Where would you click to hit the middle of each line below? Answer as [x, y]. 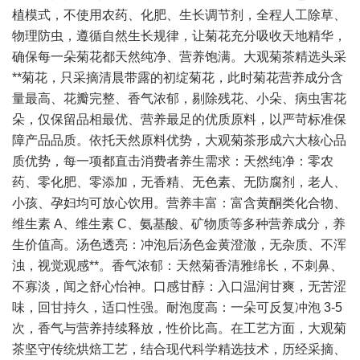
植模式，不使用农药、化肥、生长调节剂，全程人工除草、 [179, 15]
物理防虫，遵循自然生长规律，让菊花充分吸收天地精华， [179, 36]
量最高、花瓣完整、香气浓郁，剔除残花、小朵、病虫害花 [179, 98]
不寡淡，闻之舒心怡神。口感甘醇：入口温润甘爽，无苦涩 [179, 286]
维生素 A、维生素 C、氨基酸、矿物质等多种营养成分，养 [179, 224]
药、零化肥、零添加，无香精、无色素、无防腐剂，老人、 [179, 182]
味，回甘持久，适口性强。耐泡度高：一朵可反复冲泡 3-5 [177, 307]
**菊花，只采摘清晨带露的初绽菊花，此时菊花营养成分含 [178, 78]
